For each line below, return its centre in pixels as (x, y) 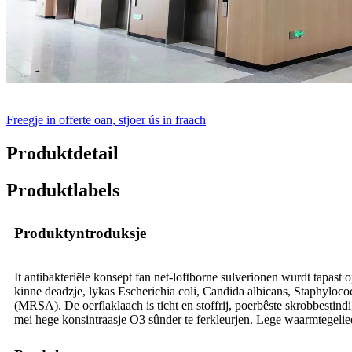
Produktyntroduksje (80, 233)
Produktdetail (62, 154)
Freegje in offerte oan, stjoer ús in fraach (106, 120)
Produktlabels (63, 191)
